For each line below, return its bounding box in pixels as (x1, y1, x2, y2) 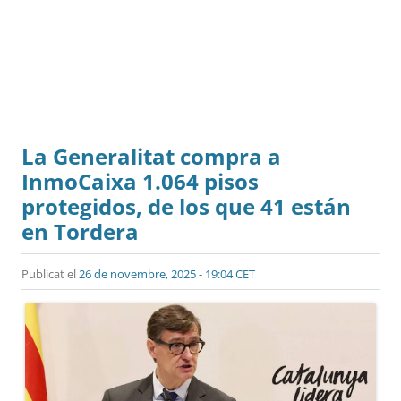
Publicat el (21, 265, 79, 282)
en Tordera (21, 216, 139, 246)
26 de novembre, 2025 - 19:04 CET (79, 265, 255, 282)
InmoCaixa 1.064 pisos (21, 166, 259, 196)
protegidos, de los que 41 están (21, 191, 351, 221)
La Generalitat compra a (21, 141, 281, 171)
